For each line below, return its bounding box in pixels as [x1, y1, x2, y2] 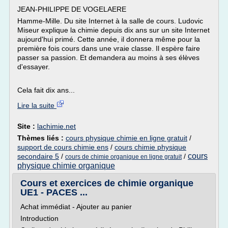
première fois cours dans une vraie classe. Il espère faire [17, 44, 200, 52]
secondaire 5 [17, 152, 59, 160]
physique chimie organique [17, 161, 115, 170]
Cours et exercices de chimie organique [20, 178, 193, 188]
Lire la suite [17, 101, 56, 109]
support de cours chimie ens [17, 143, 108, 151]
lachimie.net [37, 122, 76, 130]
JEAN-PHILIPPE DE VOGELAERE [17, 5, 126, 13]
